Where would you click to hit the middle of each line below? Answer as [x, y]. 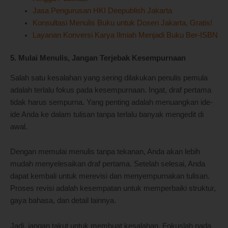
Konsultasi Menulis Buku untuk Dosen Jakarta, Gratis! [122, 23]
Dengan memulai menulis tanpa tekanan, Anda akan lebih [105, 152]
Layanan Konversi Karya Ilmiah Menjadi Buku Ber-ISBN [125, 35]
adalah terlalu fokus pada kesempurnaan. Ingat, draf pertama [111, 90]
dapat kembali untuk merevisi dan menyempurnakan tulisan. [110, 176]
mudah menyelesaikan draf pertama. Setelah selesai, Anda [108, 164]
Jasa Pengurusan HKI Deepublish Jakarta [102, 10]
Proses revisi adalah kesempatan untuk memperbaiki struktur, [113, 189]
